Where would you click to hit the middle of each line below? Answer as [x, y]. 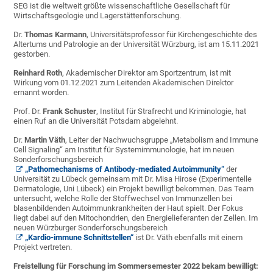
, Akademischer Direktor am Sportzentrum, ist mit [147, 73]
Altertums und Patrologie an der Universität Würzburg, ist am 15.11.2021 [136, 44]
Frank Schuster [70, 112]
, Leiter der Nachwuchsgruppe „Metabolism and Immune [162, 140]
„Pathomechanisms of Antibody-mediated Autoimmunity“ [125, 169]
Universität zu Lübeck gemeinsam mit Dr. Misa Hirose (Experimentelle [133, 179]
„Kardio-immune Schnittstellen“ [80, 238]
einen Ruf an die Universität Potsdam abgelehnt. [96, 121]
